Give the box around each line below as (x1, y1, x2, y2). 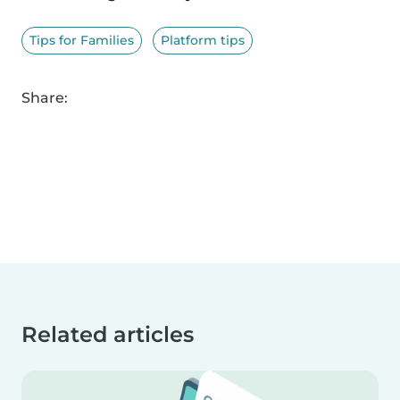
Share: (21, 89, 68, 107)
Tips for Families (29, 32, 134, 49)
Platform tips (161, 32, 245, 49)
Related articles (21, 321, 194, 348)
